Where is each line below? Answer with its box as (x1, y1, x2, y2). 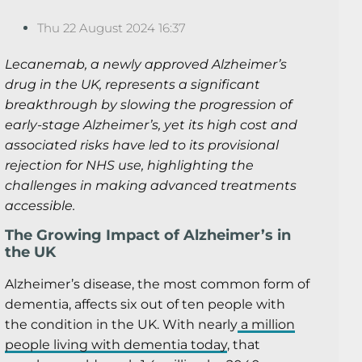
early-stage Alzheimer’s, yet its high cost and (5, 117, 297, 133)
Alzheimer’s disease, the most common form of (5, 276, 309, 293)
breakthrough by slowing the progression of (5, 97, 292, 113)
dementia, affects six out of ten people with (5, 297, 285, 313)
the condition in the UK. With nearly (5, 317, 238, 333)
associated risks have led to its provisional (5, 137, 279, 154)
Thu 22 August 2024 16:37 (37, 20, 186, 36)
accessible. (5, 198, 75, 214)
